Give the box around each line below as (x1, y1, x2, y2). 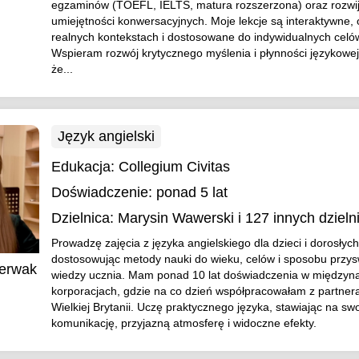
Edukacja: (50, 159, 119, 175)
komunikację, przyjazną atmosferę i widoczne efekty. (50, 317, 317, 329)
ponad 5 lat (155, 184, 228, 200)
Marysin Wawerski (117, 210, 234, 226)
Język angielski (57, 128, 155, 144)
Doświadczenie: (50, 184, 152, 200)
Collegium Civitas (118, 159, 230, 175)
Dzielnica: (50, 210, 114, 226)
